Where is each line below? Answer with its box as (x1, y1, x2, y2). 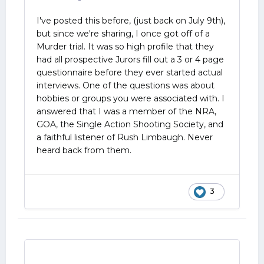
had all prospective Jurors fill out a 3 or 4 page (37, 54, 224, 65)
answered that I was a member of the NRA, (37, 106, 216, 117)
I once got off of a (136, 28, 210, 39)
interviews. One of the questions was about (37, 80, 214, 91)
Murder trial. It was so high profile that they (37, 41, 214, 52)
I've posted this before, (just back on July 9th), (37, 15, 225, 26)
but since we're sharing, (37, 28, 136, 39)
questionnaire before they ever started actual (37, 67, 223, 78)
